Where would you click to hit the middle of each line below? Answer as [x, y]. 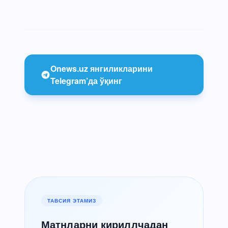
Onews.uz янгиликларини [101, 68]
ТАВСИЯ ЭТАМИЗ [72, 200]
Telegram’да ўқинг [86, 80]
